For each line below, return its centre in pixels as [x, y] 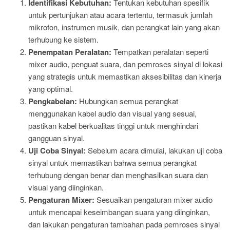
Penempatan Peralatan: [70, 52]
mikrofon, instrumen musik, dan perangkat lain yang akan [124, 27]
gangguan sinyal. [56, 138]
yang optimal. [51, 89]
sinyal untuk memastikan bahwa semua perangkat [112, 162]
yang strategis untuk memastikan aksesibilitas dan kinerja [125, 76]
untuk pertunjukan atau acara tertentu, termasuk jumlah [120, 15]
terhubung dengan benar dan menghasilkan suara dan [118, 175]
